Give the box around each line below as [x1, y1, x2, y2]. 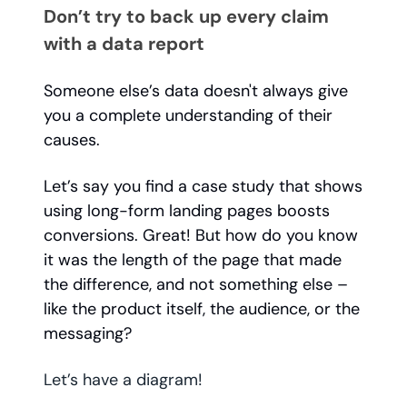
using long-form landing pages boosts [44, 200, 330, 223]
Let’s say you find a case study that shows [44, 175, 362, 198]
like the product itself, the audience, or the [44, 298, 360, 321]
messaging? [44, 323, 132, 345]
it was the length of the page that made [44, 249, 342, 272]
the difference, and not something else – [44, 273, 348, 296]
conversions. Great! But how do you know [44, 224, 358, 247]
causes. [44, 129, 104, 152]
